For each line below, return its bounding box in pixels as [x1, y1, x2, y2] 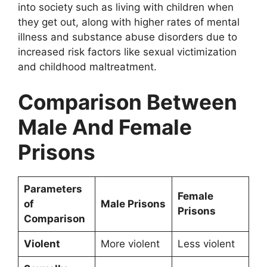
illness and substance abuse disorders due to [18, 30, 237, 43]
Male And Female [18, 114, 192, 140]
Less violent [177, 238, 238, 250]
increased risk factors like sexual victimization [18, 45, 237, 58]
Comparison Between [18, 89, 237, 115]
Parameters [23, 183, 82, 195]
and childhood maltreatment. [18, 60, 157, 73]
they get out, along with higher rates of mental [18, 15, 240, 28]
